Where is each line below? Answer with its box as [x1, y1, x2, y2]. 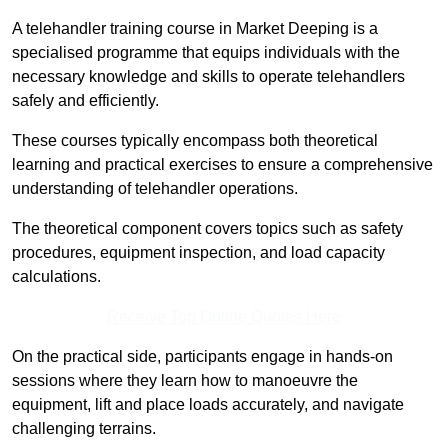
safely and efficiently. [12, 92, 159, 110]
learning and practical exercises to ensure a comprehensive [12, 156, 433, 174]
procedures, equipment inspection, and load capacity [12, 244, 385, 262]
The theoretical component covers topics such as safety [12, 220, 403, 238]
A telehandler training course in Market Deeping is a [12, 20, 378, 38]
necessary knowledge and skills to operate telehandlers [12, 68, 405, 86]
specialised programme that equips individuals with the [12, 44, 400, 62]
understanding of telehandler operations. [12, 180, 298, 198]
